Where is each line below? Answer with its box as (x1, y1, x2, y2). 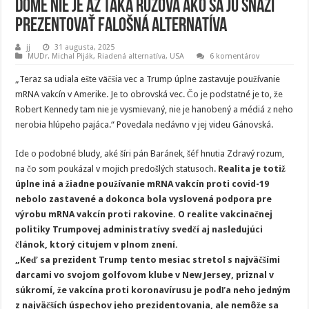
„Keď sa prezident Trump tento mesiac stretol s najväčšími (15, 255, 281, 265)
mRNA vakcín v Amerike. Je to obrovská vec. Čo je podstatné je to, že (15, 89, 283, 99)
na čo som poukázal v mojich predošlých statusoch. (15, 163, 219, 174)
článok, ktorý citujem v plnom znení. (15, 239, 179, 250)
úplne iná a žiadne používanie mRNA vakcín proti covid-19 (15, 179, 270, 189)
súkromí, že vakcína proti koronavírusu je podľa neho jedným (15, 285, 291, 295)
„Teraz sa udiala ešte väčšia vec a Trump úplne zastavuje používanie (15, 74, 281, 84)
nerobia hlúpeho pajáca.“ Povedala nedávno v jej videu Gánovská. (15, 119, 274, 130)
